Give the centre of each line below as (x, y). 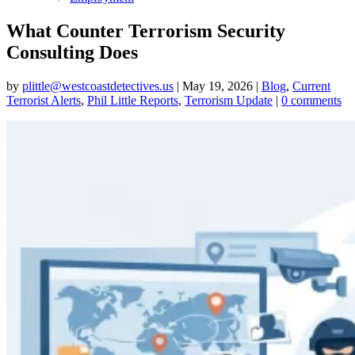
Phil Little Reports (133, 100)
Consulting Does (72, 52)
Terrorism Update (229, 100)
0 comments (311, 100)
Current (311, 86)
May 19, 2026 (218, 86)
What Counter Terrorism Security (146, 31)
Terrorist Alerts (44, 100)
